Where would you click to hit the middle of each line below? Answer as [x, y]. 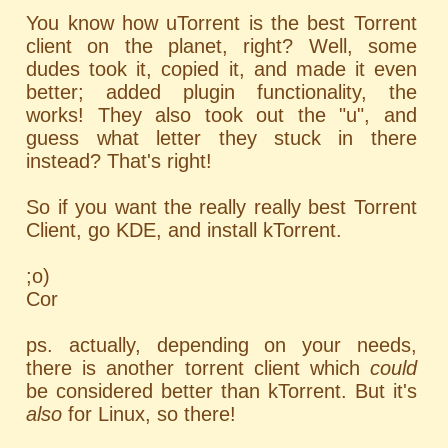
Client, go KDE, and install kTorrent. [184, 230]
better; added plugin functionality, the [221, 92]
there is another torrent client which [198, 368]
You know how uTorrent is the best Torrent [221, 23]
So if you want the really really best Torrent [221, 207]
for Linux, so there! [149, 414]
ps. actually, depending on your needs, [221, 345]
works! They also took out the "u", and [221, 115]
